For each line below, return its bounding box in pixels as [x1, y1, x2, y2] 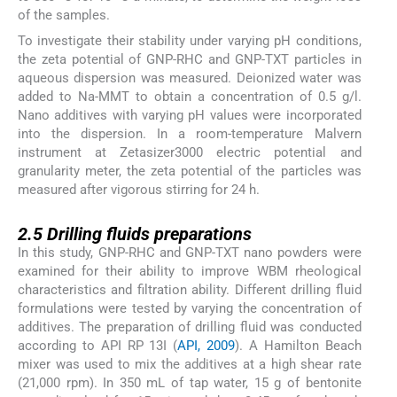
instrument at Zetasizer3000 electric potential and [18, 144, 362, 160]
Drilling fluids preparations [47, 223, 252, 245]
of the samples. [18, 7, 110, 24]
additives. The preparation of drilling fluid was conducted [18, 319, 362, 336]
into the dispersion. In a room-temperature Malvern [18, 125, 362, 142]
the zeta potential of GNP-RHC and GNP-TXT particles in [18, 51, 362, 67]
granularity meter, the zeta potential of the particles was [18, 162, 362, 179]
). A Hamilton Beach [235, 338, 362, 354]
